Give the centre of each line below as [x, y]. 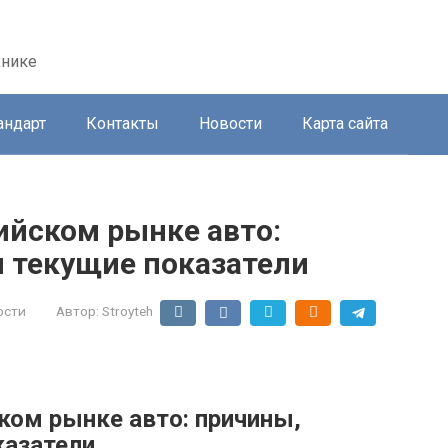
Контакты [122, 123]
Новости [230, 123]
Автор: [77, 311]
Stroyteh [127, 311]
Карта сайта [345, 123]
